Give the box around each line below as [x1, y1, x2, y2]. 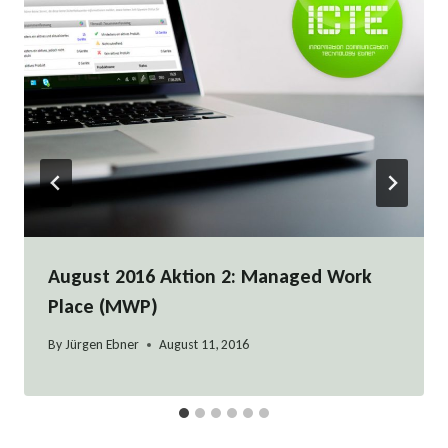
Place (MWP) [48, 293, 158, 318]
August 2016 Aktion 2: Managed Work [48, 263, 372, 288]
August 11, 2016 [159, 336, 250, 354]
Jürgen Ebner [65, 336, 140, 354]
